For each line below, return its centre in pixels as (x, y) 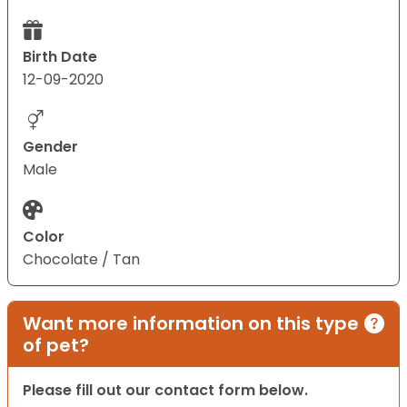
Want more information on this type (191, 324)
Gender (50, 147)
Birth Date (60, 57)
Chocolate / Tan (81, 260)
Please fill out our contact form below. (165, 391)
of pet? (56, 346)
